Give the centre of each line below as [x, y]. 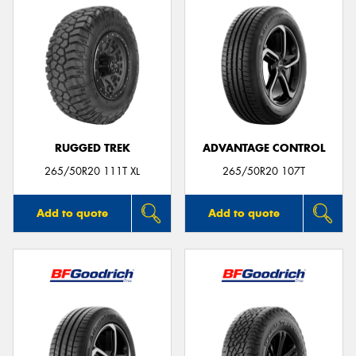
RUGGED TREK [92, 148]
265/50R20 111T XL [92, 171]
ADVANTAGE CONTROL [264, 148]
